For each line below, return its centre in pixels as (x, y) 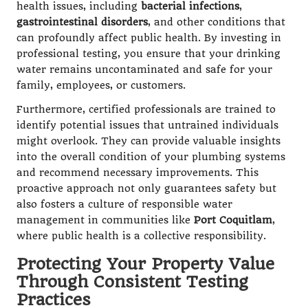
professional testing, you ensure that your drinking (148, 54)
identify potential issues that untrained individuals (147, 125)
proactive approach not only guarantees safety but (146, 188)
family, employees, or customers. (101, 85)
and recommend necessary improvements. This (137, 173)
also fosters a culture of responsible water (124, 204)
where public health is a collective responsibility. (141, 236)
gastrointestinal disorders (82, 22)
